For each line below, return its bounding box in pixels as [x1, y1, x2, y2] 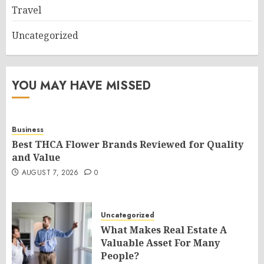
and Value [12, 150, 60, 164]
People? [101, 249, 139, 262]
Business [12, 124, 44, 135]
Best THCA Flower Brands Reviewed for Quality [12, 137, 243, 151]
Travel [12, 3, 41, 16]
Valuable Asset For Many [101, 236, 220, 249]
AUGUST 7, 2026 [21, 167, 79, 178]
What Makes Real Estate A [101, 223, 227, 236]
